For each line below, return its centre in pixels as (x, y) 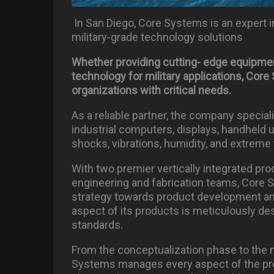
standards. (97, 225)
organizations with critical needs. (151, 91)
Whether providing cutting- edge (150, 62)
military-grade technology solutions (157, 37)
